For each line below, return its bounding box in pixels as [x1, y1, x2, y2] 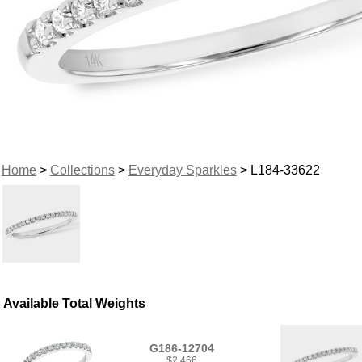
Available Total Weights [3, 296, 146, 310]
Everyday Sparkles [128, 162, 237, 177]
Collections [49, 162, 115, 177]
